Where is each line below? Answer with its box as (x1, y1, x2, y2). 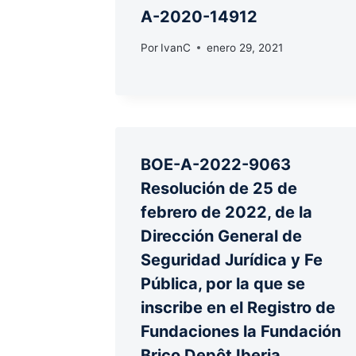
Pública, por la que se (141, 273, 305, 293)
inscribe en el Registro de (141, 297, 335, 317)
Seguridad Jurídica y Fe (141, 250, 323, 269)
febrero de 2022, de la (141, 202, 312, 222)
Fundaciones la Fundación (141, 321, 341, 341)
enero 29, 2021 (207, 41, 284, 54)
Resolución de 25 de (141, 178, 297, 198)
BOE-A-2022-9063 (141, 154, 291, 174)
